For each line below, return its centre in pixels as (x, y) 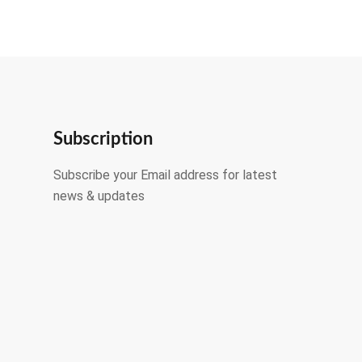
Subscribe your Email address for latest (166, 175)
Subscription (103, 139)
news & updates (99, 196)
